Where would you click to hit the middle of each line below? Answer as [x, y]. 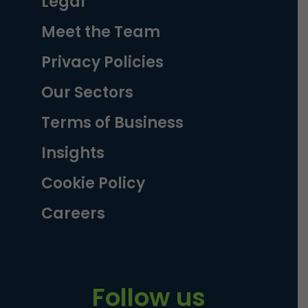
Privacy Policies [102, 63]
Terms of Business [112, 123]
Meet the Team [101, 32]
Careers [73, 214]
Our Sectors [87, 93]
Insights [73, 153]
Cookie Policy [93, 184]
